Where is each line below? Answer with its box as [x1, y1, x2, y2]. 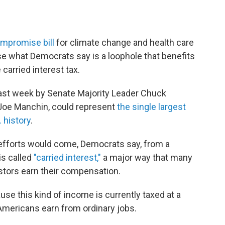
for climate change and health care [54, 37, 194, 48]
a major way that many [101, 152, 192, 163]
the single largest [117, 101, 186, 112]
